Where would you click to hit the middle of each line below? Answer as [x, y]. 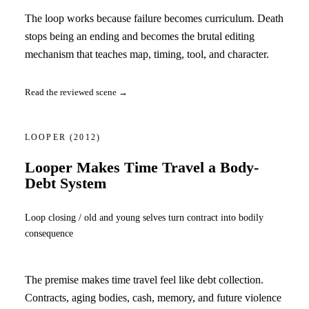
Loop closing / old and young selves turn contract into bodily [144, 218]
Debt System [66, 183]
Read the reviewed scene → [76, 92]
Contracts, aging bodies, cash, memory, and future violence [153, 297]
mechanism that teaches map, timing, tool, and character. [147, 54]
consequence [49, 233]
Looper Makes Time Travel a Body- [142, 167]
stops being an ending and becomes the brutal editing [140, 36]
